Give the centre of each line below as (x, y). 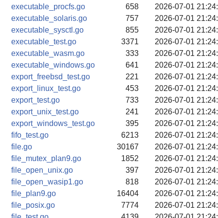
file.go (22, 147)
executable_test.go (44, 42)
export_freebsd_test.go (51, 77)
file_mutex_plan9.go (46, 158)
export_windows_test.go (53, 123)
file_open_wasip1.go (47, 182)
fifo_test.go (30, 135)
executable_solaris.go (49, 18)
